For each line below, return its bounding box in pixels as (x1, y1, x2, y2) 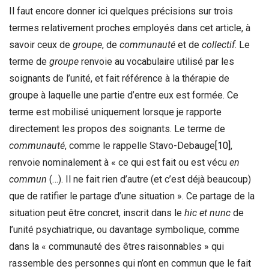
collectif (202, 38, 235, 50)
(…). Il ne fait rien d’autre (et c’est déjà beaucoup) (47, 173, 251, 185)
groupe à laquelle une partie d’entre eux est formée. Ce (9, 89, 238, 101)
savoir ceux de (9, 38, 73, 50)
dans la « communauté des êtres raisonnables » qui (9, 240, 224, 252)
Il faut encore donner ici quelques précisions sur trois (9, 5, 233, 17)
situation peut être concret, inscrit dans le (9, 207, 184, 219)
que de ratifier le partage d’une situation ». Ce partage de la (9, 190, 255, 202)
